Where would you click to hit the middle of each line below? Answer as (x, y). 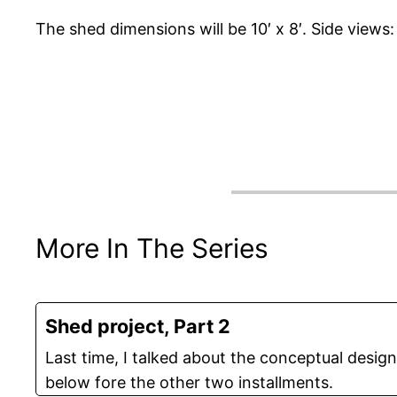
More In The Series (152, 249)
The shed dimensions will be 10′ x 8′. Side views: (215, 29)
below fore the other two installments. (189, 382)
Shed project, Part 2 (138, 326)
